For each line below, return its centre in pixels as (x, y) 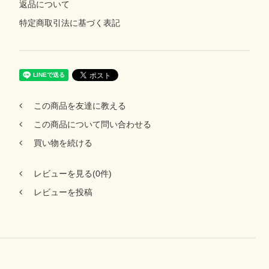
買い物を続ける (63, 143)
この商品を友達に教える (80, 106)
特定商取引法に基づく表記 (69, 23)
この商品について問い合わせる (92, 125)
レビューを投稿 (63, 192)
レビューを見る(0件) (72, 174)
